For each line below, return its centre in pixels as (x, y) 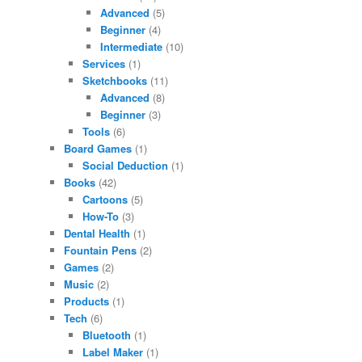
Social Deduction (125, 165)
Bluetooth (106, 335)
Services (103, 63)
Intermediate (132, 46)
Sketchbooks (114, 80)
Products (87, 301)
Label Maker (112, 351)
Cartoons (105, 199)
